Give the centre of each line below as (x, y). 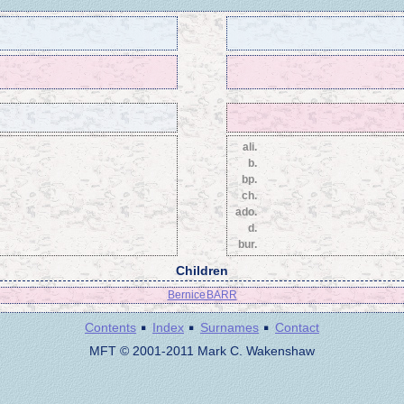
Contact (297, 327)
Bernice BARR (202, 294)
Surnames (230, 327)
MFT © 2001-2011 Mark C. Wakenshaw (202, 350)
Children (202, 270)
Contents (110, 327)
